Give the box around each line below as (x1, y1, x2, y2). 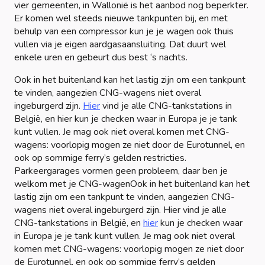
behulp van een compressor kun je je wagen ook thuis (14, 24, 234, 38)
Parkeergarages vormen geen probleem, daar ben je (14, 164, 228, 177)
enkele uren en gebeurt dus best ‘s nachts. (14, 50, 188, 64)
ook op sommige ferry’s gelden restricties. (14, 151, 186, 164)
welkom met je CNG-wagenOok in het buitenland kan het (14, 177, 250, 190)
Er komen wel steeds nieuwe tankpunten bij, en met (14, 11, 228, 25)
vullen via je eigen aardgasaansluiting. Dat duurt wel (14, 37, 226, 51)
